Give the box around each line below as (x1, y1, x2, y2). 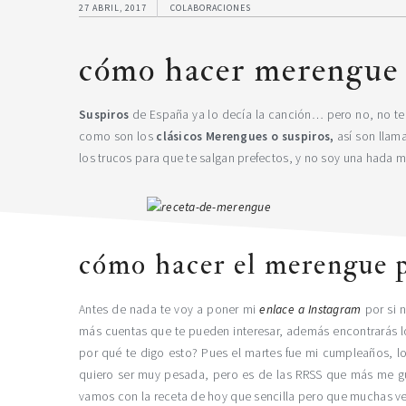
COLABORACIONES (170, 2, 251, 14)
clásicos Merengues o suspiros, (156, 129, 337, 144)
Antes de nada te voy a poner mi (79, 302, 260, 317)
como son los (79, 129, 157, 144)
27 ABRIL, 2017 (79, 2, 147, 14)
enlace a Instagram (259, 302, 362, 317)
